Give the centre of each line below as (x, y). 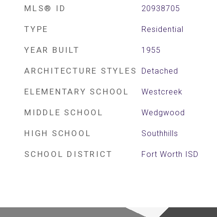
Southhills (160, 133)
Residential (162, 29)
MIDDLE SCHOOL (64, 112)
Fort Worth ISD (170, 154)
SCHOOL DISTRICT (69, 154)
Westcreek (162, 92)
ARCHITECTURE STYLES (81, 71)
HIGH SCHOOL (58, 133)
